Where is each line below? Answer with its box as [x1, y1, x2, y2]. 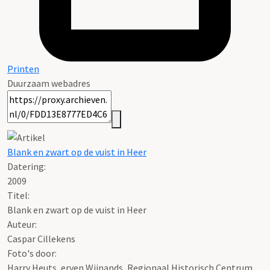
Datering [7, 160, 44, 172]
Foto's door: [7, 246, 57, 259]
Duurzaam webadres [7, 77, 90, 90]
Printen [7, 63, 39, 75]
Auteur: [7, 218, 37, 230]
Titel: [7, 189, 30, 201]
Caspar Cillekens [7, 232, 75, 245]
